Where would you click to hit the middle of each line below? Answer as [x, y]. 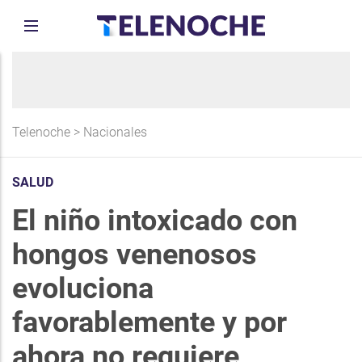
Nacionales [115, 132]
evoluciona [83, 288]
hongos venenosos [135, 255]
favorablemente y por [149, 322]
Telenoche [41, 132]
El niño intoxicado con [155, 221]
